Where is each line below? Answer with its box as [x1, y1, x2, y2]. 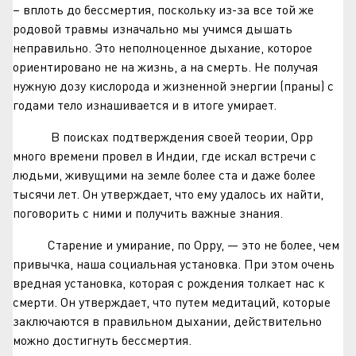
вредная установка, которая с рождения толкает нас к [13, 274, 324, 291]
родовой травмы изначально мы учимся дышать [13, 20, 292, 37]
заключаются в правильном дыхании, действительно [13, 312, 322, 329]
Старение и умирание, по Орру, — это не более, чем [13, 236, 339, 253]
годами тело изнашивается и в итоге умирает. [13, 96, 277, 113]
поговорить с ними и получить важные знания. [13, 204, 283, 221]
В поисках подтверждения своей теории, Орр [13, 128, 313, 145]
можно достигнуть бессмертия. [13, 331, 192, 348]
